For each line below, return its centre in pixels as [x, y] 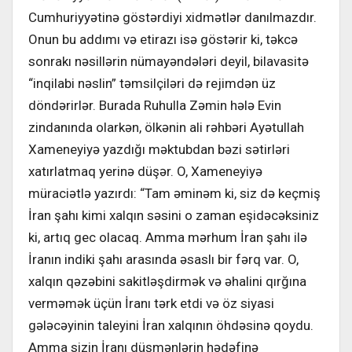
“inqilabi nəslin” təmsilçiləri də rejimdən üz [152, 83]
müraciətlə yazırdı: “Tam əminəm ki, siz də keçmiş [174, 193]
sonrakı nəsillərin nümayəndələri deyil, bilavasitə [169, 61]
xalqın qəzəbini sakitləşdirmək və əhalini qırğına [167, 281]
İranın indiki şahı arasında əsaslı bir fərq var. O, [163, 259]
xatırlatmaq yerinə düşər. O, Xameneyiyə [145, 171]
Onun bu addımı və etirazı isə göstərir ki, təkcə [163, 39]
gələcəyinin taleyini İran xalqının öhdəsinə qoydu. [171, 325]
